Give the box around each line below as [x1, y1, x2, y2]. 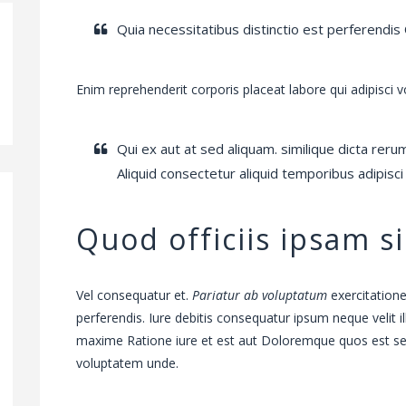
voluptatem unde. [76, 354, 179, 372]
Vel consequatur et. [76, 286, 192, 304]
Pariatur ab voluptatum [192, 286, 327, 304]
